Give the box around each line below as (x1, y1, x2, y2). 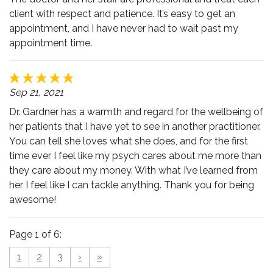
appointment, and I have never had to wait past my (9, 23, 238, 34)
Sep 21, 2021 (9, 87, 63, 98)
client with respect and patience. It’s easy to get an (9, 8, 235, 19)
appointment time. (9, 37, 92, 49)
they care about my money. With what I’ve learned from (9, 165, 258, 176)
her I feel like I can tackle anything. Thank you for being (9, 179, 254, 191)
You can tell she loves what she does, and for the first (9, 135, 248, 147)
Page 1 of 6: (9, 229, 62, 240)
